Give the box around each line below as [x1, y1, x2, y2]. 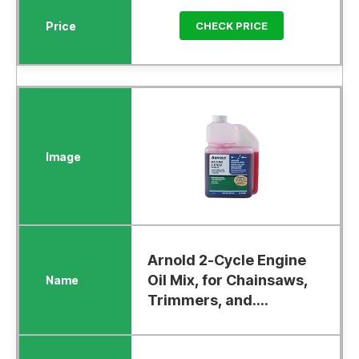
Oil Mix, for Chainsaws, [147, 272, 308, 289]
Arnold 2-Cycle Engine [147, 252, 306, 269]
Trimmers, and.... [147, 292, 268, 309]
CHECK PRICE [195, 19, 268, 33]
